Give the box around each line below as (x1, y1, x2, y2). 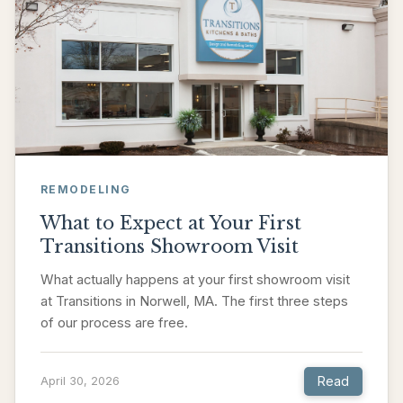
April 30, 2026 (40, 373, 120, 388)
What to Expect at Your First (40, 211, 301, 234)
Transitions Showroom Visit (40, 235, 299, 257)
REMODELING (40, 182, 131, 196)
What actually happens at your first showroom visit (40, 271, 350, 288)
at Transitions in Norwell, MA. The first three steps (40, 292, 348, 309)
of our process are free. (40, 314, 188, 331)
